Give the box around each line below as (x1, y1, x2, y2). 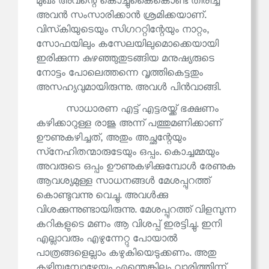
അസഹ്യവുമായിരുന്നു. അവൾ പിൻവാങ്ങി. (36, 82, 220, 94)
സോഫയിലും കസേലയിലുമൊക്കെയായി (36, 38, 219, 50)
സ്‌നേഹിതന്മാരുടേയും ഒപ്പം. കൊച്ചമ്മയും (36, 147, 219, 159)
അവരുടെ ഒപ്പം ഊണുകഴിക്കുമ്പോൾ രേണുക (36, 161, 235, 173)
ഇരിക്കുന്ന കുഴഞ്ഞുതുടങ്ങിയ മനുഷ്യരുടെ (36, 53, 214, 65)
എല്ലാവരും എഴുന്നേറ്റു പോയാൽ (36, 233, 177, 245)
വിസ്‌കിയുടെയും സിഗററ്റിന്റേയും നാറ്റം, (36, 24, 209, 36)
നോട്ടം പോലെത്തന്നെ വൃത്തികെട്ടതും (36, 67, 203, 79)
